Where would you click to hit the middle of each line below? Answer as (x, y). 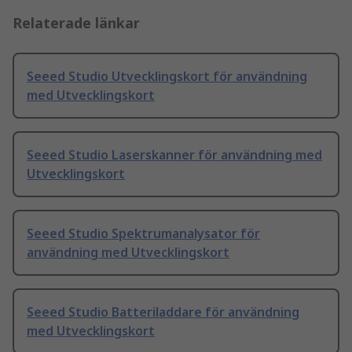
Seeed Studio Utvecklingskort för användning (167, 77)
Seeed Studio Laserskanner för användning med (174, 155)
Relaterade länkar (76, 23)
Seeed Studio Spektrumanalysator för (143, 234)
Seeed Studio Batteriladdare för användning (163, 312)
